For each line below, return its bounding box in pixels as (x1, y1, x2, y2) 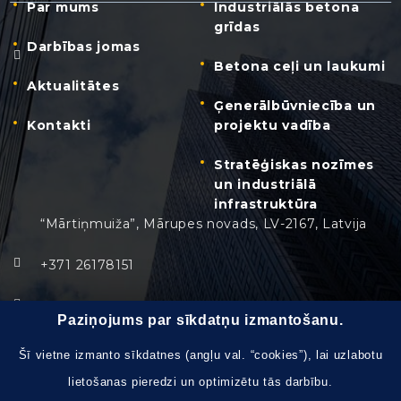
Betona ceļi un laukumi (214, 57, 386, 74)
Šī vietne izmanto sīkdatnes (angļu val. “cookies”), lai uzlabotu (18, 348, 383, 363)
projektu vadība (214, 116, 331, 133)
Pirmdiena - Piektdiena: (40, 338, 201, 355)
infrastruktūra (214, 195, 318, 212)
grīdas (214, 18, 260, 35)
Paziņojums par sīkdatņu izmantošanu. (57, 312, 344, 328)
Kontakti (27, 116, 91, 133)
